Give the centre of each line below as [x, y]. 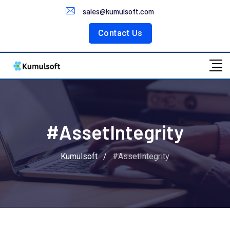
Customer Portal [46, 11]
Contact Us [120, 33]
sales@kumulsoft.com [118, 11]
